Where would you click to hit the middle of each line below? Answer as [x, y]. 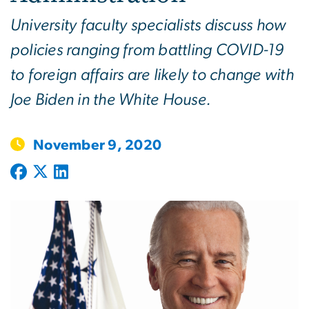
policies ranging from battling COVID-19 [147, 50]
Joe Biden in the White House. [111, 100]
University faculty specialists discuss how [148, 25]
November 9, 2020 [98, 145]
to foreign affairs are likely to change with [152, 75]
